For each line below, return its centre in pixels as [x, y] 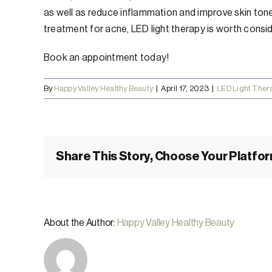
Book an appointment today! [107, 58]
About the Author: [80, 223]
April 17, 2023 [185, 89]
